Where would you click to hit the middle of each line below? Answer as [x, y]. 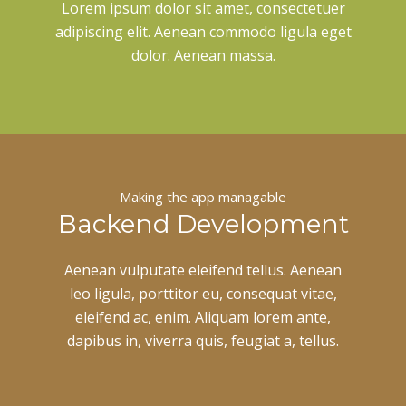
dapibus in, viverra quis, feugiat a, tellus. [203, 341]
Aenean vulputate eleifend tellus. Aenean [203, 271]
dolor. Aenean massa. [203, 56]
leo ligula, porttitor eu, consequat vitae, [203, 294]
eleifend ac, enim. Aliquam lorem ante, [203, 318]
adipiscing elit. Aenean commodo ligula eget [203, 32]
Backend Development [203, 223]
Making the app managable [203, 197]
